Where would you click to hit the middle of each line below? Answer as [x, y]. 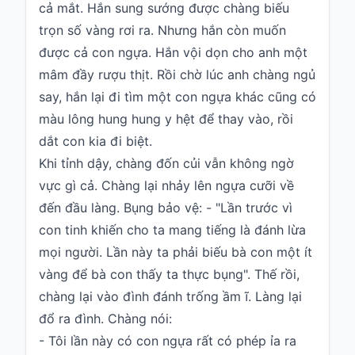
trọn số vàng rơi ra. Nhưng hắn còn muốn [162, 31]
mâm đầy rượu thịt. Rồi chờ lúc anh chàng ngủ [177, 75]
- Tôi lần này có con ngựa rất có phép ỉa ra [168, 341]
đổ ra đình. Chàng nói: [105, 319]
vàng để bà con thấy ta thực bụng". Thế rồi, [169, 275]
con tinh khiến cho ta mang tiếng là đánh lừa [172, 230]
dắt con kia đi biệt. [95, 141]
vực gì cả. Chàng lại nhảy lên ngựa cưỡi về [166, 186]
